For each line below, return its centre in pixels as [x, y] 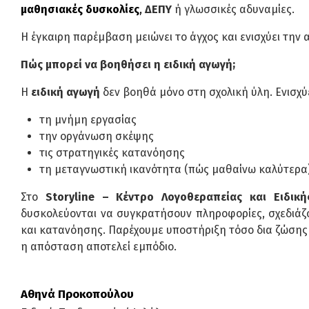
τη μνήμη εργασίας [88, 120]
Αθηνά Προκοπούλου [77, 294]
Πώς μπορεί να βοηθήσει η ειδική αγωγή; [128, 65]
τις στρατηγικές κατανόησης [112, 153]
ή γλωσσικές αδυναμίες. [233, 10]
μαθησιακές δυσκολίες [80, 10]
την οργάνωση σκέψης [97, 137]
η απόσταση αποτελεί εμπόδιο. [99, 247]
